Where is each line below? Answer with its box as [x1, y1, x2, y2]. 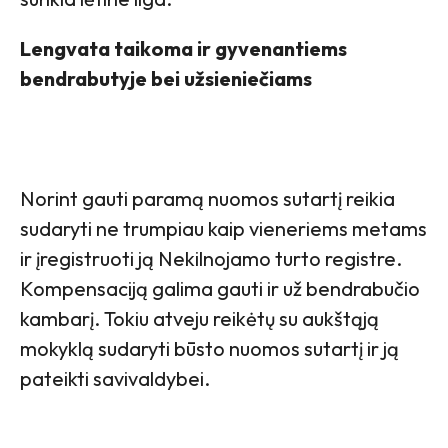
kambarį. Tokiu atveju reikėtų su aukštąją [20, 306, 379, 332]
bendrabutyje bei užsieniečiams [20, 66, 312, 92]
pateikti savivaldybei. [20, 366, 210, 392]
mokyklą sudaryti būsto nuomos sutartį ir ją [20, 336, 399, 362]
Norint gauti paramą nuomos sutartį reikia [20, 186, 395, 212]
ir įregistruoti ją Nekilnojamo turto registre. [20, 246, 402, 272]
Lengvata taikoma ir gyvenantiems [20, 36, 347, 62]
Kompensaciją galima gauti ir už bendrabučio [20, 276, 420, 302]
